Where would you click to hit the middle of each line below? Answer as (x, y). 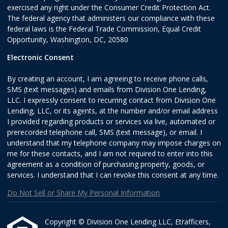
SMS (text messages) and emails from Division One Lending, (107, 90)
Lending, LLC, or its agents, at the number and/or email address (112, 111)
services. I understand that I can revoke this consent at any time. (113, 175)
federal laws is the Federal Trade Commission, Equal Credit (104, 29)
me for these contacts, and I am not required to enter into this (110, 154)
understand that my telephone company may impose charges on (114, 143)
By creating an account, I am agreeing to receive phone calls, (108, 79)
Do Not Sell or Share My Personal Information (83, 193)
